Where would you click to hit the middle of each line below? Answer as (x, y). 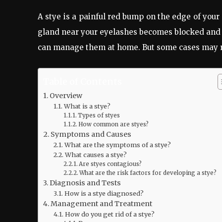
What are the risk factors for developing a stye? (148, 173)
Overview (66, 96)
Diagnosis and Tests (85, 183)
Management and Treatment (101, 204)
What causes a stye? (96, 155)
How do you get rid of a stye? (110, 214)
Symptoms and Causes (91, 135)
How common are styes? (113, 125)
